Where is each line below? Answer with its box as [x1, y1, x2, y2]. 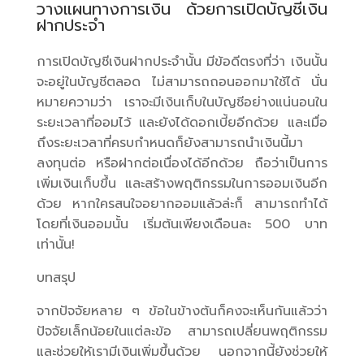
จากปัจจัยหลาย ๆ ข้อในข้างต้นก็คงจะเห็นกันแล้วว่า [36, 301, 328, 321]
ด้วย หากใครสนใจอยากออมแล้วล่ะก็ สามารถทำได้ [36, 194, 328, 214]
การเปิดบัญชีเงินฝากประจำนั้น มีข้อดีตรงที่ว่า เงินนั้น [36, 52, 328, 71]
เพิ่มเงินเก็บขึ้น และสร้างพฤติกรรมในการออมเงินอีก [36, 174, 328, 193]
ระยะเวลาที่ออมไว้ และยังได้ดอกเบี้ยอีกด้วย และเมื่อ [36, 113, 328, 132]
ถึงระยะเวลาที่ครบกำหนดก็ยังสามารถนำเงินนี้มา [36, 133, 303, 153]
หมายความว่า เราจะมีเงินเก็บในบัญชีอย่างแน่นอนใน [36, 93, 328, 112]
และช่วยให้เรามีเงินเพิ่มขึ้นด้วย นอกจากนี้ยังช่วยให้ [36, 342, 328, 362]
